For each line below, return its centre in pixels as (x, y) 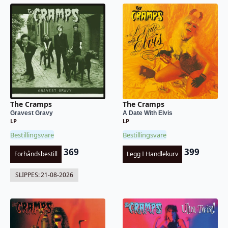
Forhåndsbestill (36, 154)
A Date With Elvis (147, 113)
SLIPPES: (27, 175)
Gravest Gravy (32, 113)
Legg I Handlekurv (152, 154)
